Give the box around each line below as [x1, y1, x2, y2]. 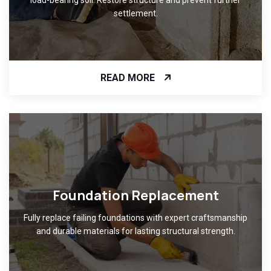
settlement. [113, 8, 158, 18]
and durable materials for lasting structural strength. [36, 226, 235, 237]
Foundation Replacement [52, 186, 219, 205]
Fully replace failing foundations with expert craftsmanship [24, 213, 247, 223]
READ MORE [100, 71, 155, 83]
